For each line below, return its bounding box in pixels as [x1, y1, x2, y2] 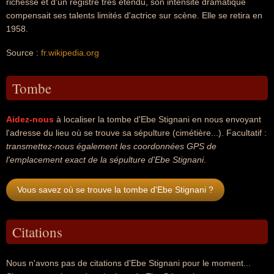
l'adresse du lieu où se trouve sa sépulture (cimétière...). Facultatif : [6, 128, 267, 138]
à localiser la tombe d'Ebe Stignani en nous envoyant [54, 114, 261, 124]
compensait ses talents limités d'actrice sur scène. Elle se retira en [6, 10, 262, 20]
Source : [6, 48, 41, 57]
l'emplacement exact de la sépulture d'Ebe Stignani [6, 155, 204, 165]
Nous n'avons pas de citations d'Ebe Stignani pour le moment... [6, 258, 251, 268]
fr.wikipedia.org [41, 48, 99, 57]
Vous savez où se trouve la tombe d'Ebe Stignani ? [17, 185, 213, 194]
